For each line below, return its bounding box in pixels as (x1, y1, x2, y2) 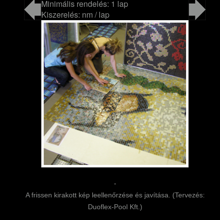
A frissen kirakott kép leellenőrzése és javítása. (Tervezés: (25, 191, 205, 199)
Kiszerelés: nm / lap (41, 9, 110, 21)
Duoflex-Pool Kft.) (87, 203, 142, 211)
